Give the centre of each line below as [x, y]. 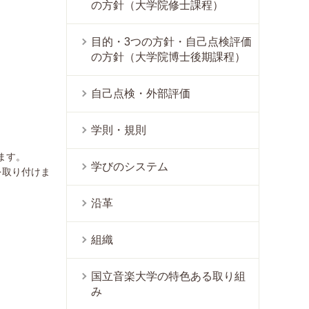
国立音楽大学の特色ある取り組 [168, 276]
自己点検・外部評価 [141, 93]
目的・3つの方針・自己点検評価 [171, 42]
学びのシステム [130, 167]
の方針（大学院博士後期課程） [168, 57]
